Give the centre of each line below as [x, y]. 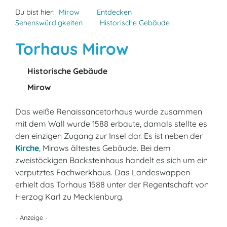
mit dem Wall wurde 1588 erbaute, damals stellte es [111, 124]
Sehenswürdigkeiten [49, 23]
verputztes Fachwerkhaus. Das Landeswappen [103, 172]
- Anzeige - [31, 217]
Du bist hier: [35, 12]
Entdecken [114, 12]
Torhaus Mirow [72, 49]
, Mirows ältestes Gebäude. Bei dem [105, 148]
